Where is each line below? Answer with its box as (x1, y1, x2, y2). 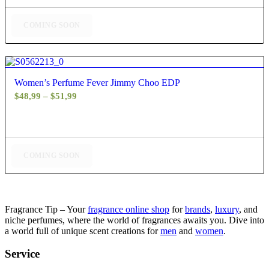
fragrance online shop (88, 204, 169, 214)
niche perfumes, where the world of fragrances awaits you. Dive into (5, 214, 264, 225)
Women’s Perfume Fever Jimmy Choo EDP (14, 77, 180, 88)
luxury (215, 204, 239, 214)
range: (76, 104, 102, 115)
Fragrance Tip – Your (5, 204, 88, 214)
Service (5, 247, 40, 261)
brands (185, 204, 210, 214)
